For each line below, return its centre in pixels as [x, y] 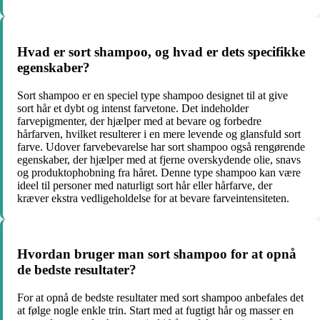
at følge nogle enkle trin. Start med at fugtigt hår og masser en [155, 310]
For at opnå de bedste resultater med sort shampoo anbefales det [160, 297]
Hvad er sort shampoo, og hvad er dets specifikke [161, 51]
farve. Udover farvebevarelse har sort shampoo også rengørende [161, 146]
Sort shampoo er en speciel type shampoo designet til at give [152, 95]
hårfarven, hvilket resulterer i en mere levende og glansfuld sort [159, 134]
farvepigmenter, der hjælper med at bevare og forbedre [139, 121]
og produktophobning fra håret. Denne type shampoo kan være [159, 172]
